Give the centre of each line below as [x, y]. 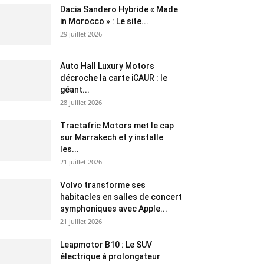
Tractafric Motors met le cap [117, 126]
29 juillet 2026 [81, 34]
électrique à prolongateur [110, 256]
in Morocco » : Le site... [104, 21]
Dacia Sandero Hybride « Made [119, 9]
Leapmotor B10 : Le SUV [106, 245]
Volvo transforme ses [103, 185]
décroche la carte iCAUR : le [114, 78]
